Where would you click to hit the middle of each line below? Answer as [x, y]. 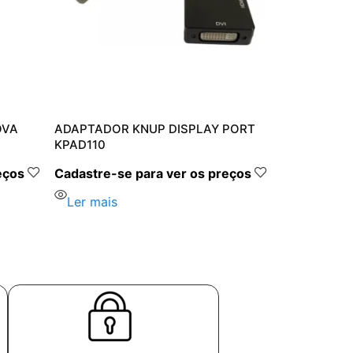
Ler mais [92, 201]
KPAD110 [80, 144]
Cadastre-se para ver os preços [152, 173]
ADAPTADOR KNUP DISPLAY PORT [154, 128]
